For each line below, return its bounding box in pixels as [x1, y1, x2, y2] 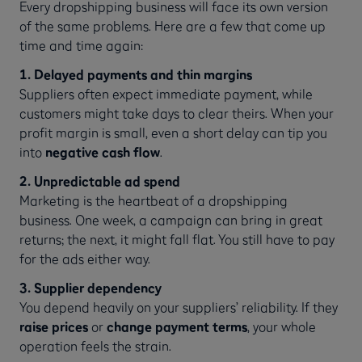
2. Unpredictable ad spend [19, 172, 180, 189]
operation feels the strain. [19, 337, 171, 354]
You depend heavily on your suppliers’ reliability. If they [19, 298, 338, 315]
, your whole [247, 318, 316, 335]
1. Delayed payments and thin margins [19, 65, 252, 82]
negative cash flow [45, 143, 160, 160]
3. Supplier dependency [19, 279, 162, 296]
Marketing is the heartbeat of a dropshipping [19, 192, 288, 208]
